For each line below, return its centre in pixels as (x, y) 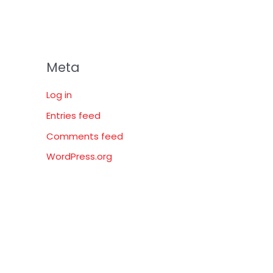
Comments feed (85, 136)
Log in (59, 95)
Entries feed (73, 115)
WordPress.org (79, 157)
